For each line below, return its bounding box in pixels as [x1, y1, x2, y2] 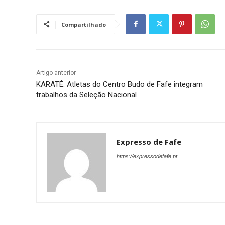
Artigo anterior [36, 69, 76, 76]
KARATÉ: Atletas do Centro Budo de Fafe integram [36, 79, 203, 89]
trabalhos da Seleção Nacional [36, 90, 137, 99]
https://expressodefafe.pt [117, 153, 177, 159]
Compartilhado [61, 20, 106, 28]
